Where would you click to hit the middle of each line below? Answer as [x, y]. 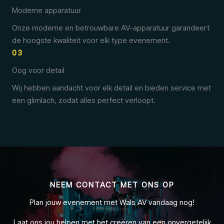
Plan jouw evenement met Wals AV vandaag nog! [112, 202]
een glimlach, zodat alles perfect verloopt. [84, 100]
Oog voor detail [38, 70]
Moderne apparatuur [46, 10]
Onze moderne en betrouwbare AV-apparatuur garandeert [111, 28]
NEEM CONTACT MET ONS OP [112, 185]
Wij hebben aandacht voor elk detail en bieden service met [111, 88]
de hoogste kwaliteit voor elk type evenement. [91, 40]
